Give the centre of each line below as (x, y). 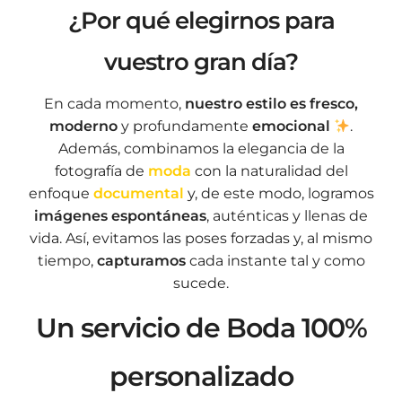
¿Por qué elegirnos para (201, 20)
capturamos (141, 261)
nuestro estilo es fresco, (271, 104)
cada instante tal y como (275, 261)
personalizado (201, 377)
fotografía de (101, 171)
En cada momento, (114, 104)
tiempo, (67, 261)
